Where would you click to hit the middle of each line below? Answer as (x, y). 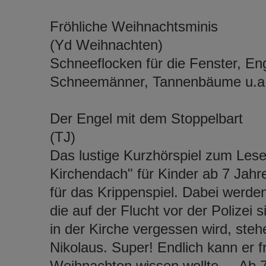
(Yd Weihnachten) (106, 45)
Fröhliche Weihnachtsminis (134, 26)
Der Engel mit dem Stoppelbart (146, 118)
